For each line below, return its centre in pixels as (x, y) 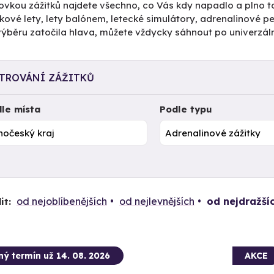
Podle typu (186, 109)
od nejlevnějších (157, 201)
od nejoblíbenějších (61, 201)
